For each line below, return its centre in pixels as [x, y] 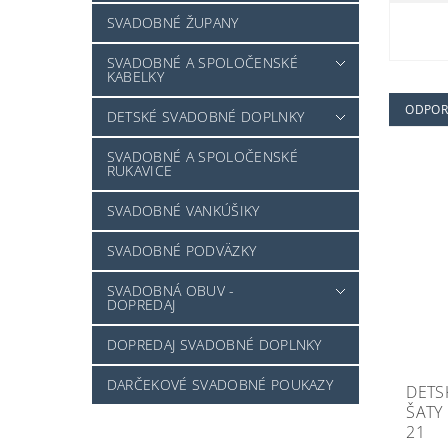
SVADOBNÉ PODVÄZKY [181, 251]
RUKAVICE [139, 171]
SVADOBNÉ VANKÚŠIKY [183, 211]
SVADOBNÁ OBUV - [170, 291]
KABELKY [135, 77]
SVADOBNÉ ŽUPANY [172, 23]
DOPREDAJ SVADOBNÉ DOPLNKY [214, 345]
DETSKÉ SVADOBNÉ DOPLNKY [205, 117]
